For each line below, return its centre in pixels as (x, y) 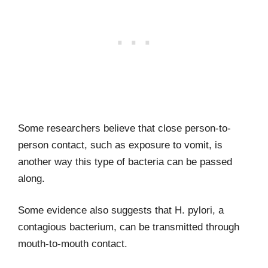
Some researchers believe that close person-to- (124, 128)
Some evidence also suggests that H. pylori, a (121, 210)
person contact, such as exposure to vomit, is (120, 145)
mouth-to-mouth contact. (73, 244)
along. (31, 178)
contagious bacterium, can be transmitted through (129, 227)
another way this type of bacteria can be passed (125, 162)
